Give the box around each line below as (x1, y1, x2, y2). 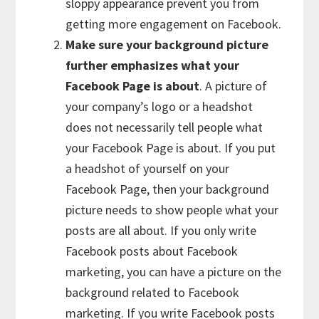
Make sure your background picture (66, 36, 269, 53)
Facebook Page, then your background (66, 180, 270, 197)
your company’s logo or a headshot (66, 98, 253, 115)
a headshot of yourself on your (66, 159, 230, 177)
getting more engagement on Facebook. (66, 15, 282, 32)
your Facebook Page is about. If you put (66, 139, 276, 156)
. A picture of (199, 77, 268, 94)
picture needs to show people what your (66, 201, 279, 218)
